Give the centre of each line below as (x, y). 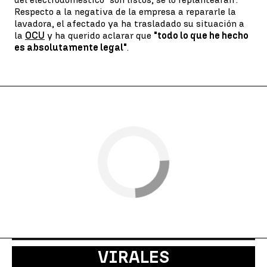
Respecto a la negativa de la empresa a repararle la (125, 11)
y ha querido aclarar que (99, 35)
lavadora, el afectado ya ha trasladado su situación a (129, 23)
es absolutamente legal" (71, 47)
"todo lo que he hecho (201, 35)
